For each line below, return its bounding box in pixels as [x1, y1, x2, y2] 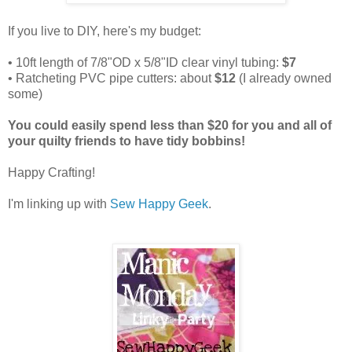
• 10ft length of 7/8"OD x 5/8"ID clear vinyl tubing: [8, 56, 282, 70]
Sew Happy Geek [110, 197, 208, 211]
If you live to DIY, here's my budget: [8, 24, 201, 38]
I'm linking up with [8, 197, 110, 211]
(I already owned [236, 71, 332, 86]
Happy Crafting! [8, 166, 95, 180]
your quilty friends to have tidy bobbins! [8, 134, 245, 148]
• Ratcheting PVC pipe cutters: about [8, 71, 214, 86]
